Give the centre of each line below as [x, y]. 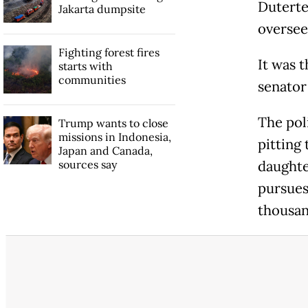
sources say [87, 165]
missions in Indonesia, [114, 137]
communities [92, 80]
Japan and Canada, [105, 151]
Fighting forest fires [109, 53]
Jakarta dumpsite [102, 9]
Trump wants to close [113, 123]
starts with [85, 66]
